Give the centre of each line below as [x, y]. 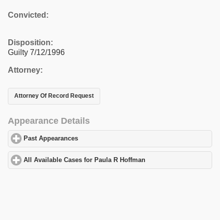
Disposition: [30, 42]
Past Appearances [51, 139]
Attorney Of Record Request [54, 96]
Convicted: [28, 15]
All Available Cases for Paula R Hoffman [85, 160]
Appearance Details [49, 121]
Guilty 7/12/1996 [36, 52]
